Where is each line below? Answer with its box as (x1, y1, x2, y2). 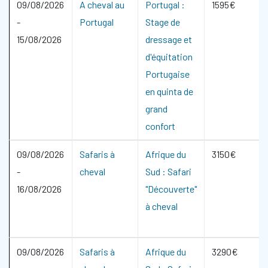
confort (145, 120, 175, 132)
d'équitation (145, 51, 193, 62)
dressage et (145, 33, 192, 45)
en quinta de (145, 86, 193, 97)
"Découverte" (145, 183, 197, 194)
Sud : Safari (145, 166, 191, 177)
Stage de (145, 16, 180, 28)
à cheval (145, 200, 178, 212)
